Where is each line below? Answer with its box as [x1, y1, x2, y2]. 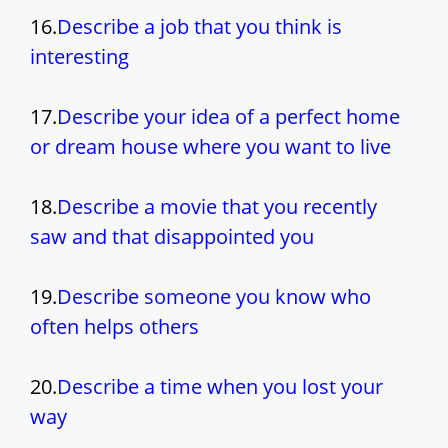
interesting [30, 43, 129, 71]
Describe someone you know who [57, 283, 371, 311]
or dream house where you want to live [30, 133, 391, 161]
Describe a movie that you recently [57, 193, 377, 221]
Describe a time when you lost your [57, 373, 383, 401]
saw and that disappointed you [30, 223, 314, 251]
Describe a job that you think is [57, 13, 342, 41]
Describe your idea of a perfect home [57, 103, 400, 131]
